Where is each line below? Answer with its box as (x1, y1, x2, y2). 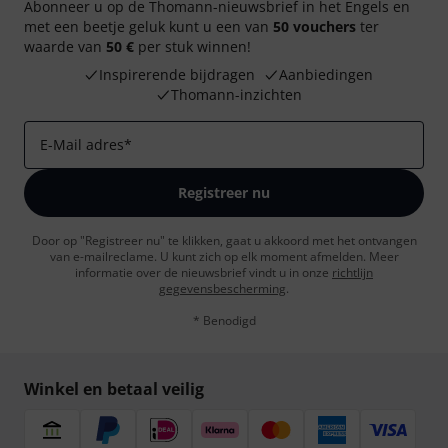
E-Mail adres (40, 135, 124, 154)
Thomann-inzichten (170, 85, 302, 104)
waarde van (24, 37, 106, 56)
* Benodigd (192, 312, 256, 329)
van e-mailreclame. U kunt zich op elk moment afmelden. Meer (49, 248, 399, 265)
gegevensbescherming (159, 280, 286, 297)
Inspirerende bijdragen (99, 65, 255, 84)
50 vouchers (273, 17, 356, 36)
